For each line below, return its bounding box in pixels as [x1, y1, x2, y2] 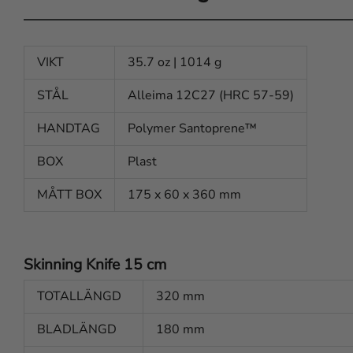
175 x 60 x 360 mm [128, 186, 241, 204]
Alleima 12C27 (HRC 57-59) [128, 87, 294, 105]
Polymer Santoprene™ [128, 120, 257, 138]
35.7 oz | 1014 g [128, 54, 221, 72]
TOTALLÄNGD [37, 287, 121, 305]
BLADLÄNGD [37, 320, 117, 338]
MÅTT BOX [37, 186, 102, 204]
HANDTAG [37, 120, 100, 138]
